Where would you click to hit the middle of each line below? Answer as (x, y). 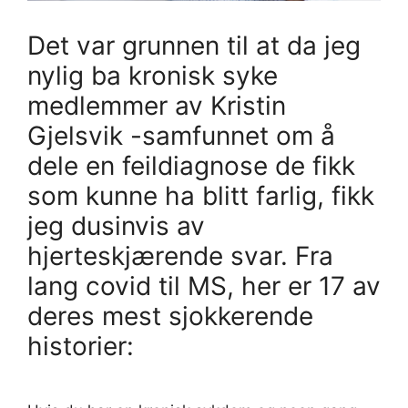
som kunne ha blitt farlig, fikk (201, 195)
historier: (81, 346)
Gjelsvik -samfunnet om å (181, 135)
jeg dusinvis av (116, 225)
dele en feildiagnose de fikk (191, 165)
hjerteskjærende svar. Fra (180, 255)
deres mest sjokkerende (170, 316)
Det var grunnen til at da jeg (194, 45)
